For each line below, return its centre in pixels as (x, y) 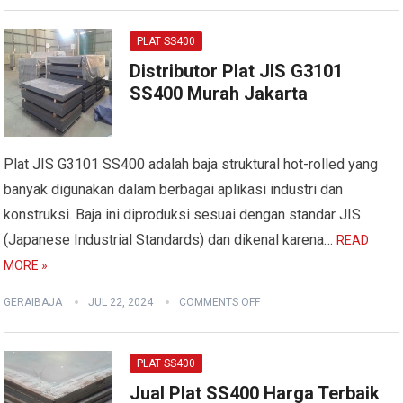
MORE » (26, 265)
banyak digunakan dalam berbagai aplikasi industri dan (174, 189)
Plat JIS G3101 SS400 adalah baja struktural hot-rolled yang (191, 164)
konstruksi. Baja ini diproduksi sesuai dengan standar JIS (183, 215)
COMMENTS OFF (220, 302)
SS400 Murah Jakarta (219, 94)
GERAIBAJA (33, 302)
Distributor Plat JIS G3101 (237, 71)
